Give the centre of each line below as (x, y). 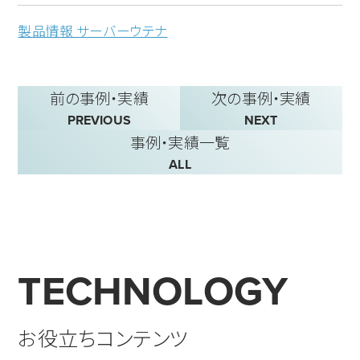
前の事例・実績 (99, 98)
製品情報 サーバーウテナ (93, 30)
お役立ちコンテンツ (103, 337)
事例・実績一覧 (180, 142)
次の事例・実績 (261, 98)
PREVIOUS (99, 120)
